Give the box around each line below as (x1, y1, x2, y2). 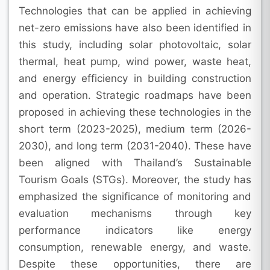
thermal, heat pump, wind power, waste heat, (19, 55, 251, 67)
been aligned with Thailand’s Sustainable (19, 156, 251, 169)
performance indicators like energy (19, 224, 251, 236)
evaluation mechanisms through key (19, 207, 251, 219)
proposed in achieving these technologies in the (19, 105, 251, 118)
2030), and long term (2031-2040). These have (19, 139, 251, 152)
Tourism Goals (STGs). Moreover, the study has (19, 173, 251, 186)
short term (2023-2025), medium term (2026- (19, 122, 251, 135)
